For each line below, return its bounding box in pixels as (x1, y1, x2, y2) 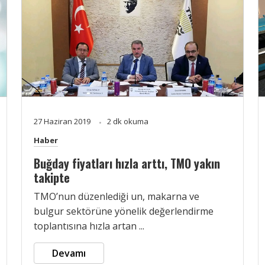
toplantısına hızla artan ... (34, 219, 144, 232)
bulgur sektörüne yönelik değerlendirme (34, 204, 214, 218)
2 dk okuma (107, 115, 148, 127)
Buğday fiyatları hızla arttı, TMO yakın (34, 154, 220, 172)
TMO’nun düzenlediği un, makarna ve (34, 189, 199, 203)
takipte (34, 168, 70, 186)
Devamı (52, 246, 86, 260)
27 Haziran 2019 (34, 115, 92, 127)
